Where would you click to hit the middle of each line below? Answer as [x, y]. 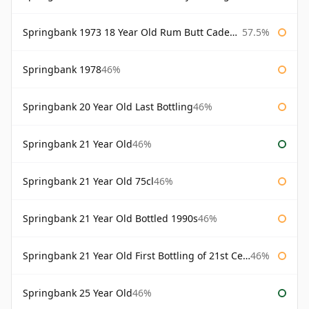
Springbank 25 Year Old [78, 293]
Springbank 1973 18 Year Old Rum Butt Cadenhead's [126, 32]
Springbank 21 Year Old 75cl [88, 181]
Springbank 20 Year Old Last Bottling [108, 107]
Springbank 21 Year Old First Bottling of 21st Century [133, 256]
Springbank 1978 [62, 70]
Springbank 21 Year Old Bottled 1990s [110, 219]
